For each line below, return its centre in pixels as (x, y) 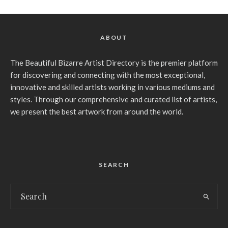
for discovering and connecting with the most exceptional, (108, 75)
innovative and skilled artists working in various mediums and (112, 87)
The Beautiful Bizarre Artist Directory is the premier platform (114, 63)
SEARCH (114, 165)
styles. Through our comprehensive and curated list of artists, (113, 99)
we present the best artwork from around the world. (97, 112)
